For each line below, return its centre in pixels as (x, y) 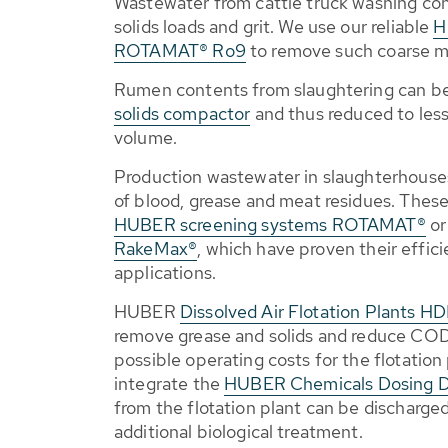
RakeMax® (156, 248)
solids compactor (182, 113)
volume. (146, 137)
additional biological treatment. (238, 431)
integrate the (169, 383)
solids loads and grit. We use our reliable (274, 26)
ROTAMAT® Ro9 (180, 50)
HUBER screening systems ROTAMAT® (270, 224)
